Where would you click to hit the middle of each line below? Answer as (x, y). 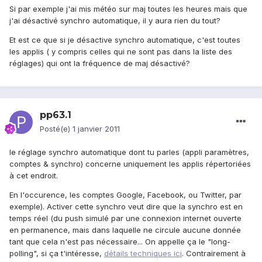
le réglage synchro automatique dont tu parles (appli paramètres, (129, 152)
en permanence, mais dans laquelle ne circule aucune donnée (125, 230)
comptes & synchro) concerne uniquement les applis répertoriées (130, 164)
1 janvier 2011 (96, 129)
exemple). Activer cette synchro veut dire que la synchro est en (126, 207)
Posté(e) (56, 129)
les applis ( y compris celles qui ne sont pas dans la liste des (121, 52)
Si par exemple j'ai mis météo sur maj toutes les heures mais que (128, 9)
